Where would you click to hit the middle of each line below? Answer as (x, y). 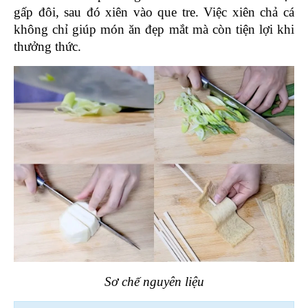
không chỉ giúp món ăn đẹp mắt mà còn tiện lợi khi (154, 29)
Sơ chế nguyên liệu (154, 282)
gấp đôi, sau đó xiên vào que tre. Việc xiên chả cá (154, 12)
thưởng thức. (47, 46)
